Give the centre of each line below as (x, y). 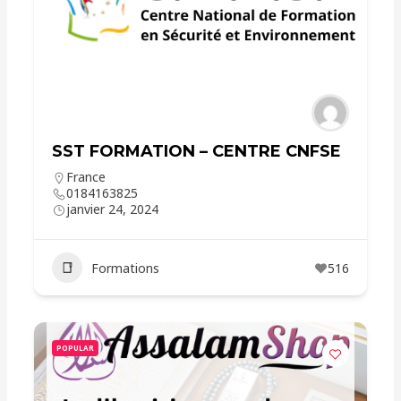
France (86, 177)
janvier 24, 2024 (113, 209)
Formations (126, 268)
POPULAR (76, 348)
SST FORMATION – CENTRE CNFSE (197, 151)
